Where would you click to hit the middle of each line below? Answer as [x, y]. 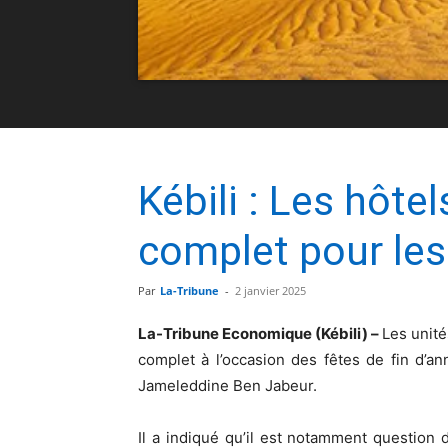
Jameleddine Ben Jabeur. [227, 385]
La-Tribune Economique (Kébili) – [260, 333]
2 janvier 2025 [270, 290]
